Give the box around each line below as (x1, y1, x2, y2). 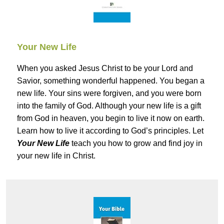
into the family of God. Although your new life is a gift (17, 101, 201, 110)
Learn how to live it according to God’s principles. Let (17, 126, 203, 135)
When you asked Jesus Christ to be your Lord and (17, 64, 193, 73)
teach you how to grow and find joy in (69, 139, 202, 148)
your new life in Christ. (17, 151, 95, 160)
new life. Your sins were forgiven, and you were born (17, 89, 201, 98)
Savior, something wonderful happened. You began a (17, 76, 204, 85)
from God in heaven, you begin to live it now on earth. (17, 114, 204, 123)
